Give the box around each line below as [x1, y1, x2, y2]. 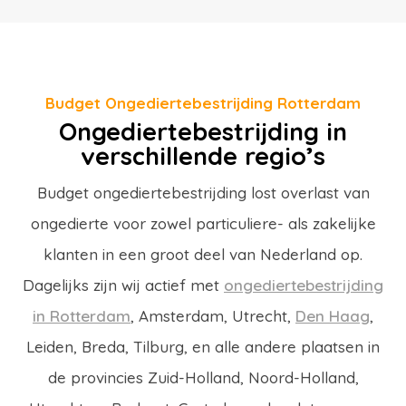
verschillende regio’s [81, 140, 325, 171]
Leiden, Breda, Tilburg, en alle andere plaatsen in [26, 337, 380, 356]
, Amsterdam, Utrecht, [130, 306, 295, 325]
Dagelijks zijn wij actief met [23, 275, 224, 295]
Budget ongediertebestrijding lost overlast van [36, 183, 370, 202]
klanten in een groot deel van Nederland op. [43, 245, 362, 264]
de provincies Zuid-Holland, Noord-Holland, [47, 368, 359, 387]
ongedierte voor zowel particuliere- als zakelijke [30, 214, 376, 233]
